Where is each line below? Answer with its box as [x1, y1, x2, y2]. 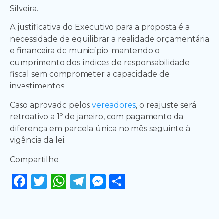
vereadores [92, 100, 136, 109]
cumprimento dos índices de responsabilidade [10, 58, 190, 67]
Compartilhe [10, 154, 59, 164]
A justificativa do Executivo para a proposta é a [10, 22, 190, 32]
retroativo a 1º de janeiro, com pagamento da [10, 111, 183, 121]
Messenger [106, 171, 190, 191]
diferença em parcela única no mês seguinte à [10, 123, 190, 133]
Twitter [47, 171, 103, 191]
